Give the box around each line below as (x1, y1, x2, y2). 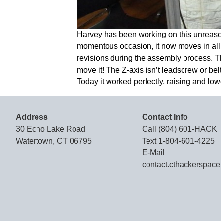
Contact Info (142, 113, 188, 121)
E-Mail (142, 148, 165, 157)
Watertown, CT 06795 (16, 137, 92, 145)
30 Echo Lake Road (16, 125, 85, 133)
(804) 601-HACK (158, 125, 217, 133)
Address (16, 113, 48, 121)
